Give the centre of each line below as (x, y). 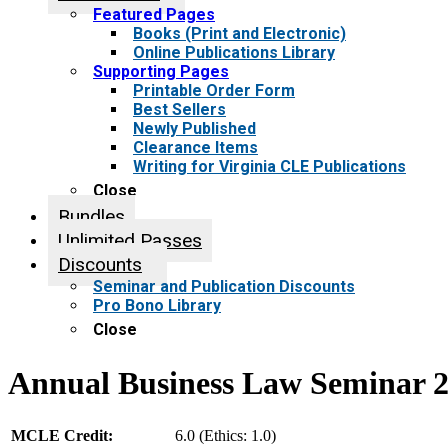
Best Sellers (179, 109)
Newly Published (194, 128)
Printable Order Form (214, 90)
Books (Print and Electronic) (239, 33)
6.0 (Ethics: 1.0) (225, 435)
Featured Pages (154, 14)
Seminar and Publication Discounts (224, 286)
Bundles (91, 216)
